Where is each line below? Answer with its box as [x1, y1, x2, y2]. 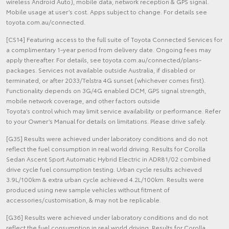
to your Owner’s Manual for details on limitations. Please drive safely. [6, 116, 206, 125]
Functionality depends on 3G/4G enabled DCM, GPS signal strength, [6, 85, 206, 95]
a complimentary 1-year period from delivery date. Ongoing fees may [6, 44, 211, 54]
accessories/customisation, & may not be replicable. [6, 195, 161, 204]
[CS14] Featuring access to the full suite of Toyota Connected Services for [6, 34, 222, 43]
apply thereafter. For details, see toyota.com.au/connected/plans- [6, 55, 201, 64]
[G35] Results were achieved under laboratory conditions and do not [6, 133, 208, 143]
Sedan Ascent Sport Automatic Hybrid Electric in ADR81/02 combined [6, 154, 211, 163]
